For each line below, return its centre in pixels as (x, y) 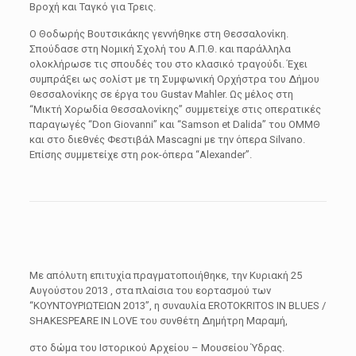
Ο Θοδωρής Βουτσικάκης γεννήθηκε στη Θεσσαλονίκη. (159, 34)
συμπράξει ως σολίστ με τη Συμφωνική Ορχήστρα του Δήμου (174, 79)
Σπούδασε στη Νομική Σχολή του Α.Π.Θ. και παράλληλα (160, 49)
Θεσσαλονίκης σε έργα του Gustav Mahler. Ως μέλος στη (161, 94)
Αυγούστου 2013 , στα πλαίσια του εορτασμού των (150, 290)
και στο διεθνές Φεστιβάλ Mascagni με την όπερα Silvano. (167, 139)
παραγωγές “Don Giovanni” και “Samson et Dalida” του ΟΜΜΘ (174, 124)
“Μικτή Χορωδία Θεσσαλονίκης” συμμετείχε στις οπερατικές (175, 109)
